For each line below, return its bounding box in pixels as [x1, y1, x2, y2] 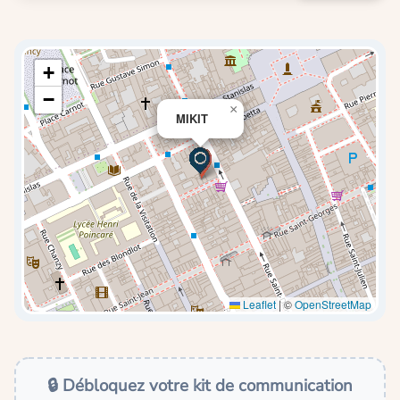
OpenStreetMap [295, 296, 371, 312]
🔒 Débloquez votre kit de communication [47, 373, 353, 397]
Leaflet [240, 296, 276, 312]
